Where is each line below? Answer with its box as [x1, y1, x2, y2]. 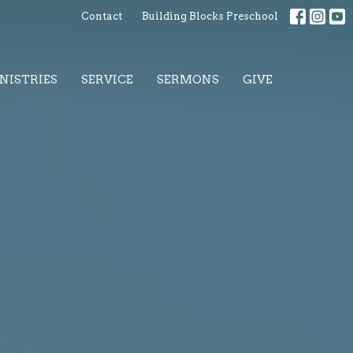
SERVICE [81, 72, 133, 87]
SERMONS [157, 72, 219, 87]
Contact [81, 10, 122, 22]
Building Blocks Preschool [142, 10, 278, 22]
